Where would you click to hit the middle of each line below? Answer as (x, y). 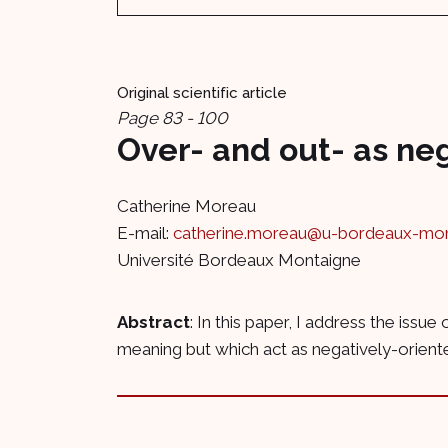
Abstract (153, 321)
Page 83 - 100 (172, 118)
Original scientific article (202, 93)
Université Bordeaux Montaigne (239, 259)
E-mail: (145, 232)
